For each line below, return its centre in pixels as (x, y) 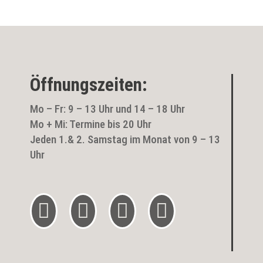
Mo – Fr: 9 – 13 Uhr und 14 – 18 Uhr (107, 109)
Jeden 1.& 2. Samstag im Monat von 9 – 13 (125, 140)
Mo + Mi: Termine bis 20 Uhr (90, 124)
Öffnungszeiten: (88, 85)
